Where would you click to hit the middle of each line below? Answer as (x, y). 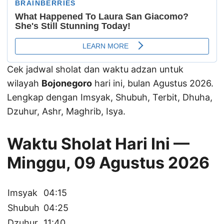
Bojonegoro (67, 83)
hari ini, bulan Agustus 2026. (153, 83)
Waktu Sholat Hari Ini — (98, 143)
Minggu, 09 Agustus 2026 (108, 162)
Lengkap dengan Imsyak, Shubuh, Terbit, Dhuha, (110, 97)
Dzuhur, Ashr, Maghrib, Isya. (66, 111)
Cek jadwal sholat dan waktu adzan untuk (95, 69)
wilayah (24, 83)
